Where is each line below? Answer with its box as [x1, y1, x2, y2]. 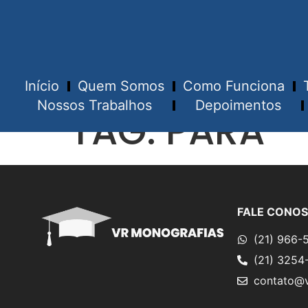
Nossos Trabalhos [37, 97, 153, 114]
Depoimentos [195, 97, 281, 114]
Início [25, 78, 60, 95]
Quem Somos [78, 78, 165, 95]
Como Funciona [183, 78, 285, 95]
